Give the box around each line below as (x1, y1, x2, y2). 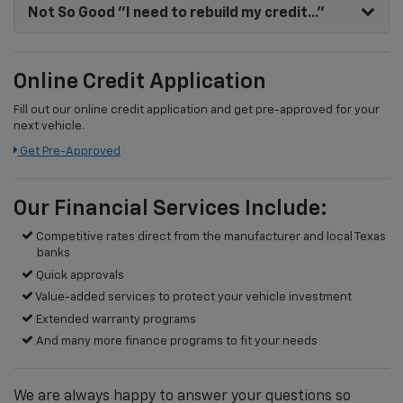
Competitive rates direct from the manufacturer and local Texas (33, 231, 387, 244)
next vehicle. (13, 121, 85, 133)
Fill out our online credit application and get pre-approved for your (13, 104, 380, 117)
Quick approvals (33, 269, 125, 282)
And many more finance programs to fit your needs (33, 336, 318, 348)
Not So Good (28, 6, 115, 22)
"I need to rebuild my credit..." (115, 6, 325, 22)
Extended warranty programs (33, 313, 197, 326)
